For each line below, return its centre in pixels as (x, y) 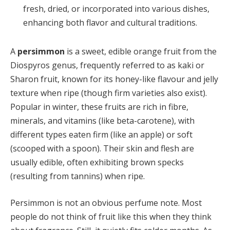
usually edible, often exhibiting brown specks (97, 162)
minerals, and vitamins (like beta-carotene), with (102, 121)
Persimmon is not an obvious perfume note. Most (106, 203)
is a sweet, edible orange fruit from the (141, 52)
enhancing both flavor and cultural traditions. (110, 23)
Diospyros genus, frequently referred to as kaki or (107, 65)
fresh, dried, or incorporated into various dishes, (116, 9)
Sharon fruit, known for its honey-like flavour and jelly (114, 79)
